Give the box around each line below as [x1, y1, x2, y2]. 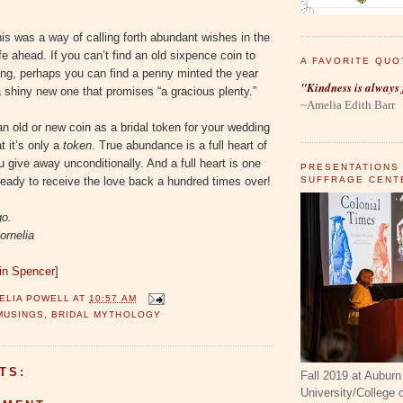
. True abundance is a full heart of [92, 139, 267, 153]
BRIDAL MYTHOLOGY [51, 309, 161, 319]
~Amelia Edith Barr [300, 97, 395, 112]
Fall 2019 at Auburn [300, 369, 401, 383]
